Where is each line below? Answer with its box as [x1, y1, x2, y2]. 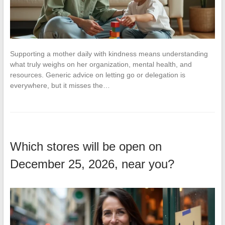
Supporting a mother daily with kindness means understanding [10, 49, 208, 58]
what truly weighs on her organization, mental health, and [10, 60, 192, 68]
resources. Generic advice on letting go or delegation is [10, 70, 185, 79]
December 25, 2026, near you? [10, 157, 174, 171]
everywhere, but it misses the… [10, 81, 110, 89]
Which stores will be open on [10, 139, 162, 153]
